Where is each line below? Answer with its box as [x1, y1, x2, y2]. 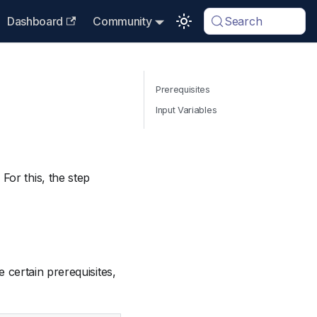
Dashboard [6, 14, 64, 28]
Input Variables [156, 105, 217, 115]
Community [93, 14, 152, 28]
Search [224, 14, 263, 28]
